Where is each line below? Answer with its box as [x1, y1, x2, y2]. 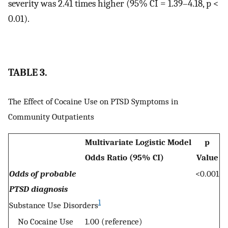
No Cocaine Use [9, 216, 73, 226]
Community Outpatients [8, 111, 94, 122]
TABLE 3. [8, 66, 47, 78]
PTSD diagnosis [9, 183, 68, 194]
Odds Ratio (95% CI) [85, 152, 164, 162]
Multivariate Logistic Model [85, 136, 191, 147]
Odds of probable [9, 168, 76, 179]
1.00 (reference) [85, 216, 142, 226]
